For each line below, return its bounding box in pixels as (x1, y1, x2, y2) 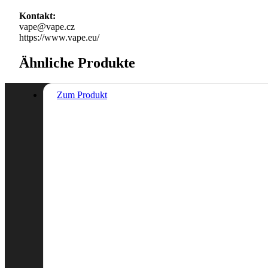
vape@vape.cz (19, 21, 75, 32)
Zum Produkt (57, 89, 107, 100)
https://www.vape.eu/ (19, 32, 99, 42)
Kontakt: (19, 10, 56, 21)
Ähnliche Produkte (19, 54, 135, 71)
